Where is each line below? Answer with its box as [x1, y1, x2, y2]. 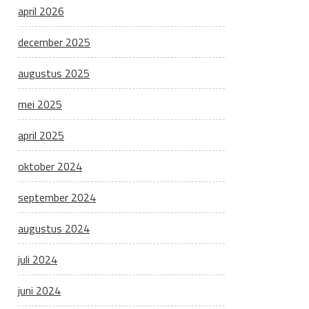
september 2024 [18, 189, 96, 206]
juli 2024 [18, 251, 57, 268]
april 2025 [18, 127, 64, 143]
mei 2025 [18, 96, 62, 112]
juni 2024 [18, 282, 61, 299]
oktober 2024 [18, 158, 82, 175]
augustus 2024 [18, 220, 90, 237]
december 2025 [18, 34, 90, 50]
